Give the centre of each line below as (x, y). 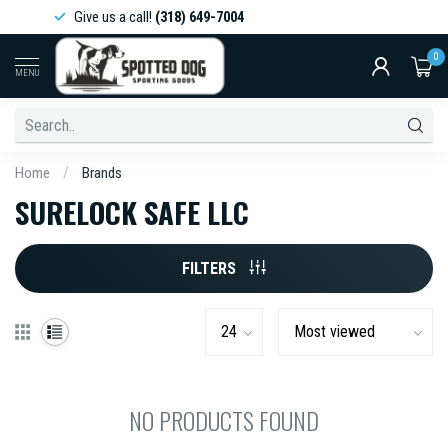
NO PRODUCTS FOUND (224, 420)
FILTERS (211, 268)
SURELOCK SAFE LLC (132, 212)
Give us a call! (83, 17)
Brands (102, 173)
